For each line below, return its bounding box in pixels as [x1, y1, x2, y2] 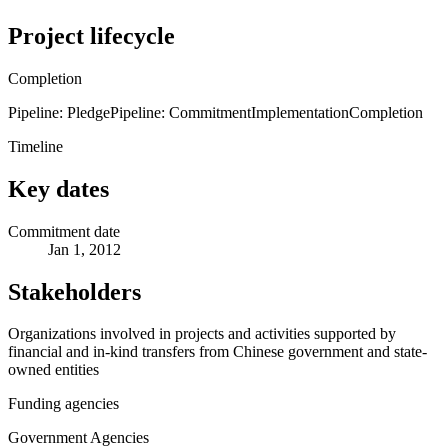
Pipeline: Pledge [8, 103, 110, 121]
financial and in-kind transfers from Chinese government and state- [8, 343, 427, 361]
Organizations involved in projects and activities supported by [8, 325, 396, 343]
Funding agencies [8, 395, 119, 413]
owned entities [8, 361, 99, 379]
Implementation [251, 103, 349, 121]
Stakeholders [8, 278, 141, 305]
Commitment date [8, 222, 120, 240]
